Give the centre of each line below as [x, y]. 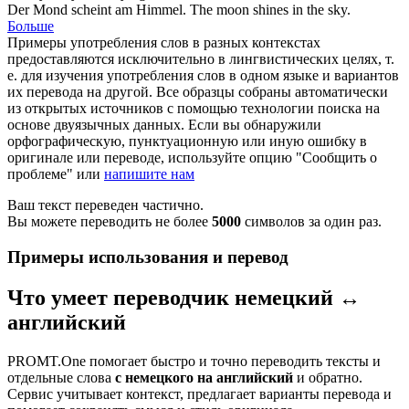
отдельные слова [61, 377]
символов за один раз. [311, 222]
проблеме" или [56, 174]
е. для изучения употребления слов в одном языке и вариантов [203, 76]
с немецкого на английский [204, 377]
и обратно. [328, 377]
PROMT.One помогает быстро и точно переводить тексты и [194, 361]
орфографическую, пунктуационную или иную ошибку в [187, 142]
